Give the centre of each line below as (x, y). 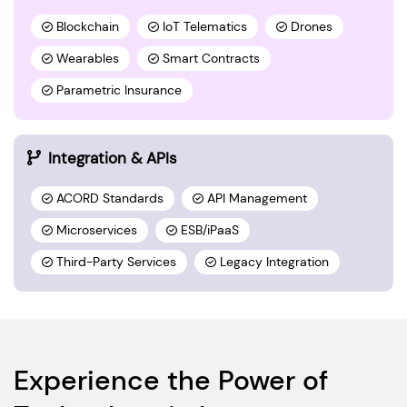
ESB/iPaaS (210, 230)
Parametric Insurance (119, 90)
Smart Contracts (211, 58)
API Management (257, 198)
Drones (312, 26)
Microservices (97, 230)
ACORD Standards (110, 198)
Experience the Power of (171, 380)
